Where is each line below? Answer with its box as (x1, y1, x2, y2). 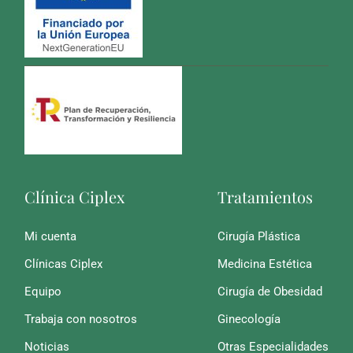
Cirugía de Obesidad (217, 284, 322, 299)
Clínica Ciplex (24, 186, 125, 208)
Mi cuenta (24, 229, 77, 244)
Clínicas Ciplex (24, 257, 103, 272)
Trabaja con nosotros (24, 312, 138, 327)
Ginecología (217, 312, 281, 327)
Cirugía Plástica (217, 229, 300, 244)
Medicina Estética (217, 257, 312, 272)
